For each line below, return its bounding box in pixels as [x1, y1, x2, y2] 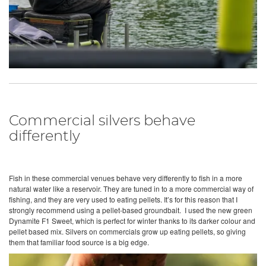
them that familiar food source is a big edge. [9, 236, 149, 247]
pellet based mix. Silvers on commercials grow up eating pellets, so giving [9, 226, 246, 236]
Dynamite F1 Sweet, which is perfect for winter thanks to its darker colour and [9, 215, 255, 226]
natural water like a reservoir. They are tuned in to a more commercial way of [9, 183, 254, 194]
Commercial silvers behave [9, 113, 195, 128]
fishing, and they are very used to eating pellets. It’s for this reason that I [9, 194, 237, 204]
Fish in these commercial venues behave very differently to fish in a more [9, 172, 242, 183]
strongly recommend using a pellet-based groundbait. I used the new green [9, 204, 252, 215]
